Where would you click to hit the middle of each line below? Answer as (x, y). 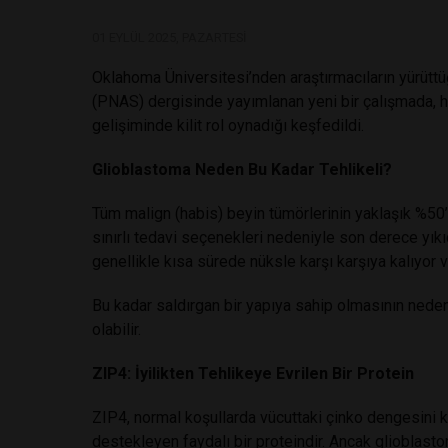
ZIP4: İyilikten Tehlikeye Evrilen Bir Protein (253, 373)
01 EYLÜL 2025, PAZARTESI (169, 37)
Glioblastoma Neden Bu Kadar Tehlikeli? (242, 169)
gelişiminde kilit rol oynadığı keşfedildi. (228, 125)
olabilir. (116, 329)
